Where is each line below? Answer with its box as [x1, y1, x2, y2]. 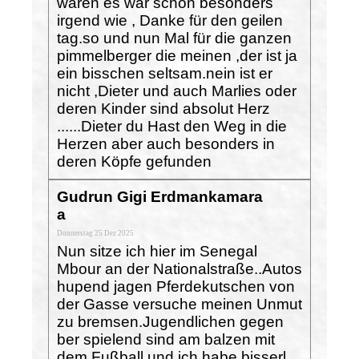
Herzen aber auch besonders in [57, 135, 275, 152]
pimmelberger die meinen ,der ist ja [57, 46, 297, 64]
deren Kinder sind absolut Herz [57, 99, 270, 117]
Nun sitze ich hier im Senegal [57, 242, 257, 260]
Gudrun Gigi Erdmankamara [57, 188, 263, 205]
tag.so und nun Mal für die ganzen [57, 29, 292, 46]
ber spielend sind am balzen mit [57, 330, 275, 348]
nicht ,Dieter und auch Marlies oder [57, 82, 296, 99]
